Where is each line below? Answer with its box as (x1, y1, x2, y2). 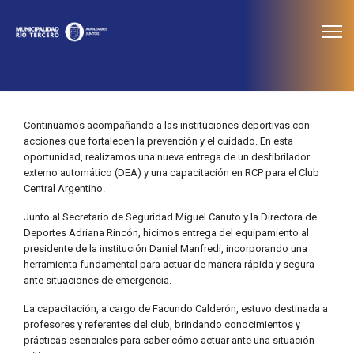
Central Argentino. (24, 183, 105, 194)
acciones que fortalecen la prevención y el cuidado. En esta (24, 135, 293, 147)
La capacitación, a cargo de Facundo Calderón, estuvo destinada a (24, 303, 328, 314)
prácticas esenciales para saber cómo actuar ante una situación (24, 334, 314, 346)
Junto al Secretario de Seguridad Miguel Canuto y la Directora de (24, 211, 317, 223)
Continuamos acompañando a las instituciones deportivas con (24, 119, 310, 131)
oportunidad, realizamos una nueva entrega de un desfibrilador (24, 151, 310, 163)
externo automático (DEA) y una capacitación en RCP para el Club (24, 167, 319, 179)
